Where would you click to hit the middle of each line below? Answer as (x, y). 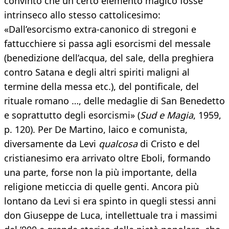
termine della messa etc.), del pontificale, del (101, 87)
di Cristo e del (169, 144)
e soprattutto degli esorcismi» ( (72, 115)
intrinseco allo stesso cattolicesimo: (82, 15)
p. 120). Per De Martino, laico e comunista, (96, 130)
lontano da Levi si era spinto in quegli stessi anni (110, 201)
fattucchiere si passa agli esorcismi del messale (107, 44)
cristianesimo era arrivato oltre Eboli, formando (107, 158)
